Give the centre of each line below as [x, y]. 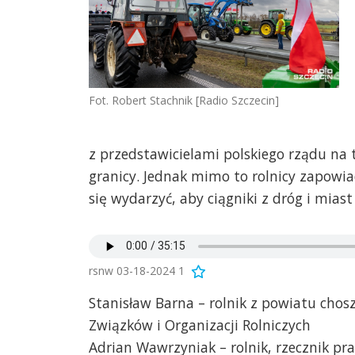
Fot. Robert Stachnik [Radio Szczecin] [184, 100]
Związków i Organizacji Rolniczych [200, 324]
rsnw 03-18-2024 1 [137, 270]
